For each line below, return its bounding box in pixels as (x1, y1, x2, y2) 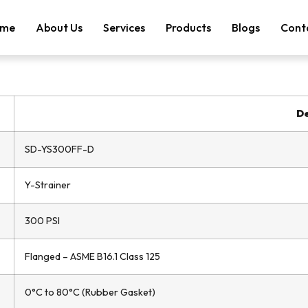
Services (102, 21, 145, 34)
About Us (35, 21, 82, 34)
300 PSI (25, 214, 60, 227)
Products (165, 21, 211, 34)
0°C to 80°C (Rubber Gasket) (25, 286, 155, 298)
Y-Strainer (25, 179, 71, 191)
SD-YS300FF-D (25, 143, 94, 155)
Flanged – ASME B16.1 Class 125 (25, 250, 160, 263)
